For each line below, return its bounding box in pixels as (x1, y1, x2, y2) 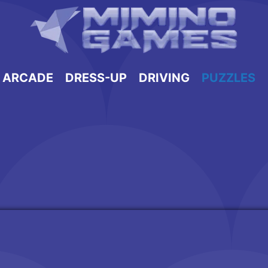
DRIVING (139, 70, 190, 85)
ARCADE (2, 70, 53, 85)
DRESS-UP (65, 70, 127, 85)
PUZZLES (202, 70, 255, 85)
